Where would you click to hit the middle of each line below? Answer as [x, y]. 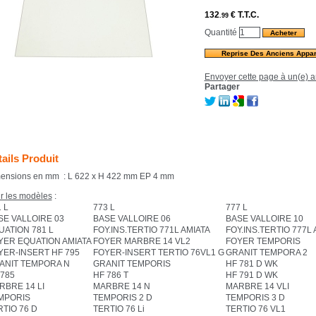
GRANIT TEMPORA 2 [266, 253]
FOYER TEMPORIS [263, 241]
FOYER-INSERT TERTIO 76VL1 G [158, 253]
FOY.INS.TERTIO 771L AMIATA [151, 230]
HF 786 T [110, 275]
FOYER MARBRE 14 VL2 [141, 241]
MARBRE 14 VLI [257, 286]
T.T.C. [248, 15]
